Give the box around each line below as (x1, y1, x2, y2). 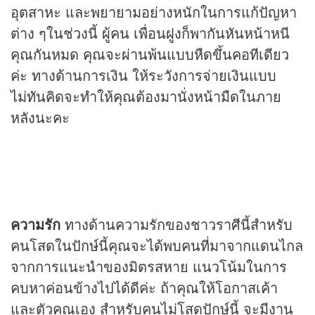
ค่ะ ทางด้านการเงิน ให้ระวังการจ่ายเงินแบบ (11, 65, 276, 86)
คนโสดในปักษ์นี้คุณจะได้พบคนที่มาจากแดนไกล (11, 235, 303, 256)
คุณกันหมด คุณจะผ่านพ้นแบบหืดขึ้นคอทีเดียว (11, 44, 289, 65)
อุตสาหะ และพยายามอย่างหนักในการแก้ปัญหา (11, 1, 297, 22)
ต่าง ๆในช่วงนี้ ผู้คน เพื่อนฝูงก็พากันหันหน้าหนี (11, 22, 290, 44)
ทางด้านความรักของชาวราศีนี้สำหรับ (60, 214, 292, 235)
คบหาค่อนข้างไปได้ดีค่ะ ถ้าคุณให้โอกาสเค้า (11, 277, 278, 298)
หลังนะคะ (11, 107, 70, 128)
